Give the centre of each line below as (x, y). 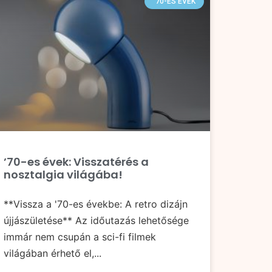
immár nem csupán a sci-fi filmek (80, 237)
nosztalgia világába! (63, 175)
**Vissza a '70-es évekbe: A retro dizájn (96, 204)
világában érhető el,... (53, 253)
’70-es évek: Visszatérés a (76, 162)
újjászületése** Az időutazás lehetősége (96, 221)
